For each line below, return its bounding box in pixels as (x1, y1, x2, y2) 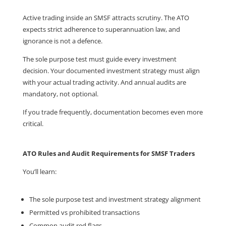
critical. (22, 119, 43, 128)
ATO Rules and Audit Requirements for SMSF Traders (22, 149, 195, 158)
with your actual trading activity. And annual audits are (22, 78, 186, 87)
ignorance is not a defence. (22, 36, 102, 45)
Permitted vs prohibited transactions (29, 208, 140, 217)
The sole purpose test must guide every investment (22, 54, 177, 64)
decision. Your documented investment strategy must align (22, 66, 200, 75)
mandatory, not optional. (22, 89, 98, 98)
